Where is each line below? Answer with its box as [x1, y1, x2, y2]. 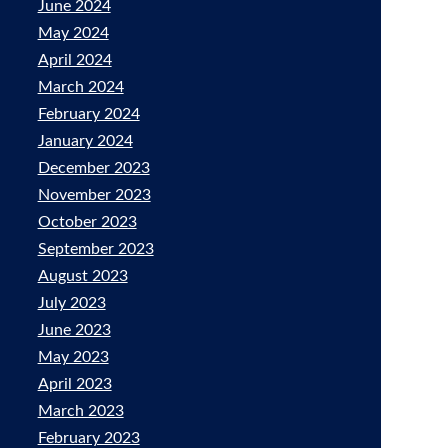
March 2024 [37, 79, 124, 95]
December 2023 [37, 160, 150, 176]
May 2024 [37, 25, 109, 41]
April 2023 [37, 376, 112, 392]
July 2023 [37, 295, 106, 311]
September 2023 [37, 241, 154, 257]
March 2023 [37, 403, 124, 419]
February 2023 [37, 430, 140, 446]
